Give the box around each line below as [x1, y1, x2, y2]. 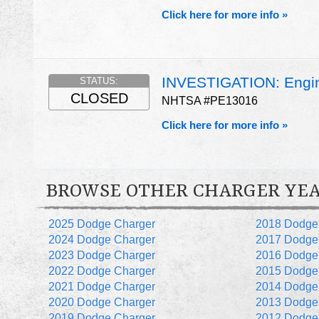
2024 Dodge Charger [48, 234, 156, 246]
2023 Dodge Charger [48, 249, 156, 262]
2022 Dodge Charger [48, 265, 156, 278]
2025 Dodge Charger [48, 218, 156, 231]
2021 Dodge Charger [48, 281, 156, 293]
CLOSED [70, 90, 128, 106]
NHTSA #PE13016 [162, 94, 258, 107]
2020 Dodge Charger [48, 296, 156, 309]
